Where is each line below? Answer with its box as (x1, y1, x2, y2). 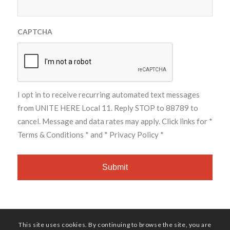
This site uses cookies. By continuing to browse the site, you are (18, 221, 212, 229)
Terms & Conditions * (17, 130, 89, 140)
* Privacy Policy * (104, 130, 164, 140)
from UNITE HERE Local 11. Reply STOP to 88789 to (17, 103, 198, 113)
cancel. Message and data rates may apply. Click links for (17, 117, 209, 126)
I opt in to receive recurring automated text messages (17, 90, 200, 100)
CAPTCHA (17, 27, 52, 36)
